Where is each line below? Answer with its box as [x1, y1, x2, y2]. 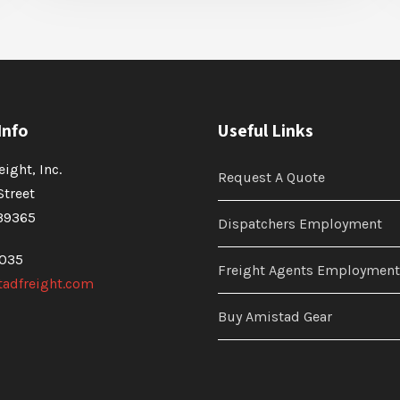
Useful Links [218, 118, 313, 142]
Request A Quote [218, 168, 325, 186]
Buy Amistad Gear [218, 307, 332, 325]
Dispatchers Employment [218, 214, 382, 232]
